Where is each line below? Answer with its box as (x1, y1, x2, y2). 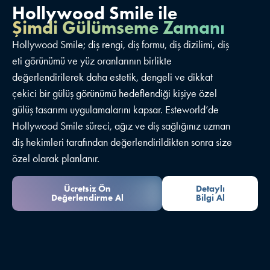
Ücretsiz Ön (63, 183, 111, 194)
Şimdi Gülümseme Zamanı (12, 16, 225, 39)
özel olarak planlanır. (12, 152, 99, 166)
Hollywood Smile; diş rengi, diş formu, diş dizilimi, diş (12, 38, 229, 52)
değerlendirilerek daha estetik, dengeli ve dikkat (12, 71, 213, 84)
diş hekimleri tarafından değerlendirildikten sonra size (12, 136, 232, 149)
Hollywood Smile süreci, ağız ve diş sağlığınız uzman (12, 119, 230, 133)
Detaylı (195, 183, 225, 194)
